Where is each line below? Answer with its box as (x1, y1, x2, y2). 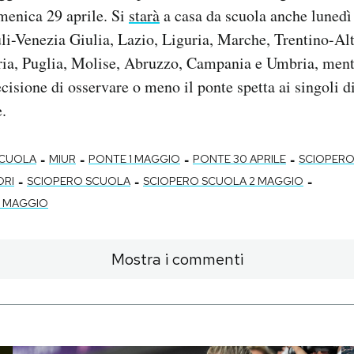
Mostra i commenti (111, 249, 243, 270)
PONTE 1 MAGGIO (88, 152, 180, 167)
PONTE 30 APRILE (193, 152, 286, 167)
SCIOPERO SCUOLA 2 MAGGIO (143, 174, 303, 189)
